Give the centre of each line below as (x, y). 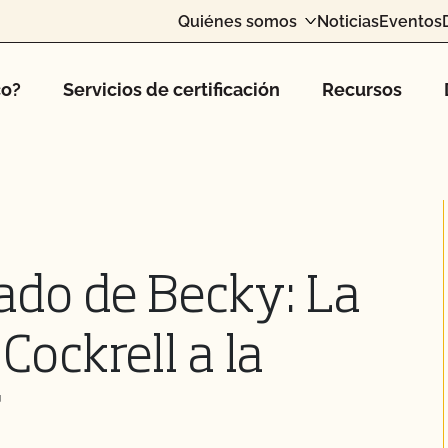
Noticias (348, 21)
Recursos (362, 89)
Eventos (410, 21)
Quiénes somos (237, 21)
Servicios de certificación (171, 89)
